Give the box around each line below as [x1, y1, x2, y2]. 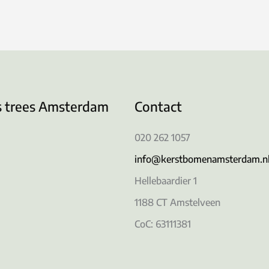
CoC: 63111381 [134, 218, 191, 231]
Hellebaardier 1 [134, 175, 197, 187]
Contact [134, 98, 182, 115]
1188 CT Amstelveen [134, 196, 220, 209]
